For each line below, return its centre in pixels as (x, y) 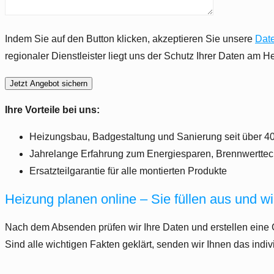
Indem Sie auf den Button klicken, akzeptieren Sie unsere (130, 39)
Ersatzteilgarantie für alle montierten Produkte (128, 171)
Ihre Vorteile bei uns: (52, 109)
